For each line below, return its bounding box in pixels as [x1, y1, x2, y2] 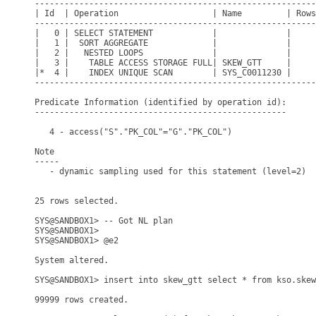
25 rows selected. [35, 196, 119, 206]
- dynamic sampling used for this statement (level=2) [35, 166, 306, 176]
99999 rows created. [35, 295, 128, 305]
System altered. [35, 255, 109, 265]
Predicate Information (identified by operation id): [35, 97, 286, 107]
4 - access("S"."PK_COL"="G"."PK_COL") [35, 127, 232, 137]
